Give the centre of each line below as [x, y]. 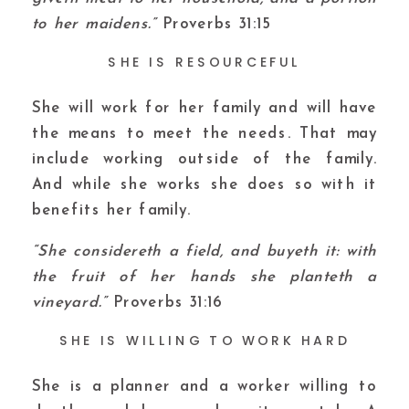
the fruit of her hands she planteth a [204, 278]
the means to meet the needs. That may [204, 134]
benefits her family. [111, 211]
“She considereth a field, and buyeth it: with [204, 252]
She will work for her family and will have [204, 109]
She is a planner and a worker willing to [204, 387]
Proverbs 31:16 [165, 303]
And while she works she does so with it [204, 185]
